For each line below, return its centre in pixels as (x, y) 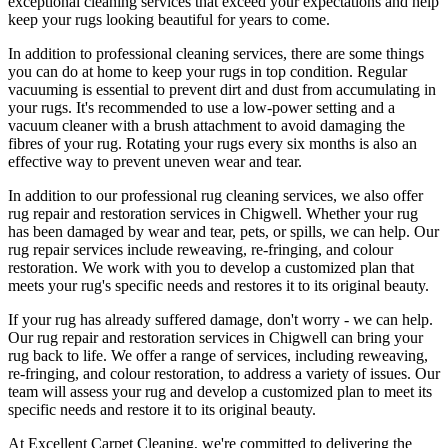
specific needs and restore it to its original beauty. (162, 409)
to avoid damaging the (333, 125)
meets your (44, 285)
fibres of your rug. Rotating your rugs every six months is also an (212, 143)
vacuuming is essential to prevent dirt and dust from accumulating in (222, 89)
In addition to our (64, 195)
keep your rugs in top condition (250, 71)
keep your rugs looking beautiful (110, 19)
